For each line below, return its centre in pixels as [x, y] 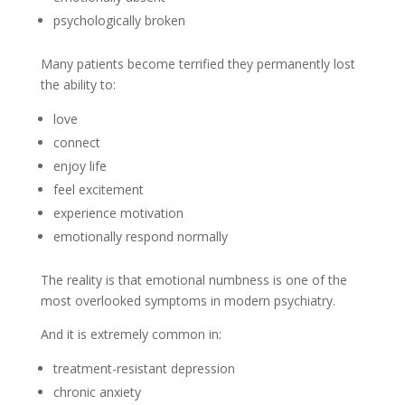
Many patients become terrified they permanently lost [198, 64]
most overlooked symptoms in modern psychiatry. [188, 301]
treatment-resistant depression [144, 368]
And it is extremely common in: [131, 334]
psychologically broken [119, 20]
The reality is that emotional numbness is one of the [193, 280]
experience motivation [118, 213]
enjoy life [80, 166]
